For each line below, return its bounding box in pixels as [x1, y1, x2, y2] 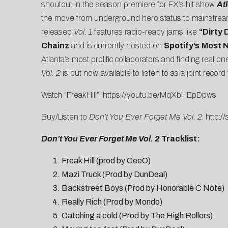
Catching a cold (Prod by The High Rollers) [61, 211, 213, 220]
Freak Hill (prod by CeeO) [61, 156, 151, 165]
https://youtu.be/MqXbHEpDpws [102, 91, 216, 100]
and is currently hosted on [69, 41, 164, 50]
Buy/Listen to [41, 112, 89, 122]
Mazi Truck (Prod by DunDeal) [61, 170, 167, 179]
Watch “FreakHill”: [41, 91, 103, 100]
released [41, 27, 74, 37]
